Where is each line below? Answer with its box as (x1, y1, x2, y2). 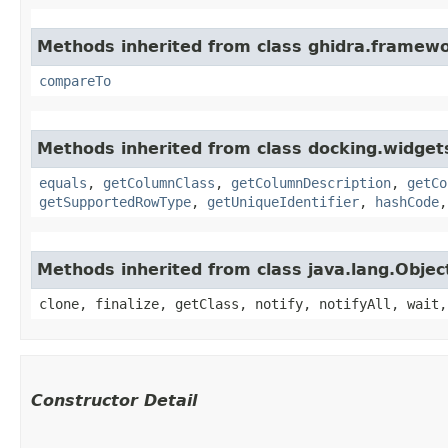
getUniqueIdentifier (207, 193, 359, 210)
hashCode (375, 193, 439, 210)
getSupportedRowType (39, 193, 191, 210)
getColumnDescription (231, 174, 391, 191)
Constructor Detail (31, 390, 197, 410)
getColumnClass (103, 174, 215, 191)
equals (39, 174, 87, 191)
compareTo (39, 72, 111, 89)
